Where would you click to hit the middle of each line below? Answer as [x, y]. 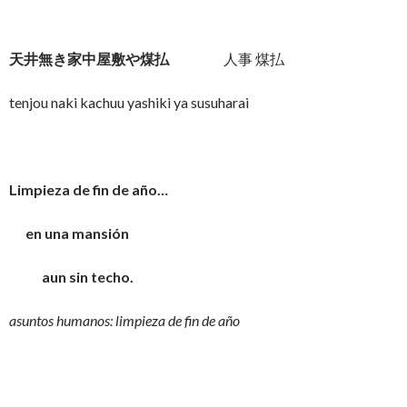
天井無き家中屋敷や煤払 [89, 59]
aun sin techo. [71, 277]
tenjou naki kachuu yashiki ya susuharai [129, 102]
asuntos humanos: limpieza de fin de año [124, 320]
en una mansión [69, 233]
